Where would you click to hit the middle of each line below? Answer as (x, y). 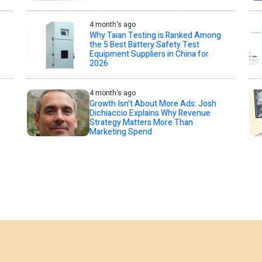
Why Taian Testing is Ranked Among (155, 35)
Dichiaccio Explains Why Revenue (150, 113)
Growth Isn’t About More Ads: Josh (153, 104)
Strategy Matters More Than (141, 122)
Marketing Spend (120, 132)
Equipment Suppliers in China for (149, 54)
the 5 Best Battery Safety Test (144, 45)
